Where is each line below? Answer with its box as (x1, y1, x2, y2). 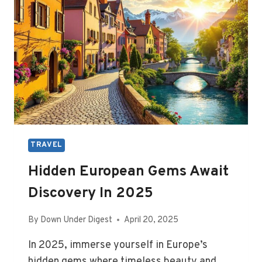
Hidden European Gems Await (28, 163, 229, 182)
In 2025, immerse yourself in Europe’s (28, 238, 208, 252)
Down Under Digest (40, 214, 113, 226)
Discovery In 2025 (28, 184, 153, 204)
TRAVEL (30, 140, 63, 150)
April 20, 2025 (124, 214, 179, 226)
